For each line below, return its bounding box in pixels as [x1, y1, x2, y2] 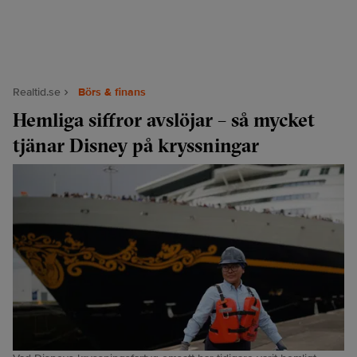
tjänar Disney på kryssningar [13, 133, 259, 157]
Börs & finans [78, 85, 146, 99]
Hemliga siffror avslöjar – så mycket [13, 108, 315, 131]
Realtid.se [13, 85, 61, 99]
